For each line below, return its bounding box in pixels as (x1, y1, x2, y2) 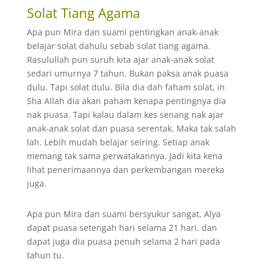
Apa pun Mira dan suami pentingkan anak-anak (26, 26, 218, 38)
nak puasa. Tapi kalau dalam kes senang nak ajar (26, 109, 224, 120)
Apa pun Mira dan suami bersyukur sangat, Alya (26, 208, 221, 220)
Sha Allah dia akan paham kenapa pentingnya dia (26, 95, 226, 106)
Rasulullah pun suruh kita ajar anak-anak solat (26, 54, 214, 65)
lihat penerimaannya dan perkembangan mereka (26, 164, 224, 175)
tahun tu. (26, 249, 64, 261)
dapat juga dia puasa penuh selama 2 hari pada (26, 236, 220, 247)
